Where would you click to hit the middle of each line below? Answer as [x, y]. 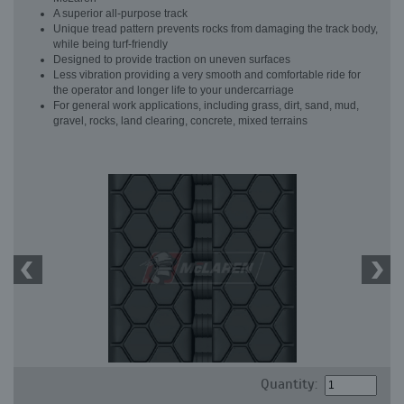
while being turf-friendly [110, 44]
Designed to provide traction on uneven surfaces [172, 60]
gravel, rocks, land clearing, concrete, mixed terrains [180, 121]
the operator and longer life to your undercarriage [174, 90]
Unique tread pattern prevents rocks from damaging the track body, [216, 29]
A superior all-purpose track [120, 14]
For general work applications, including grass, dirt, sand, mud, [206, 106]
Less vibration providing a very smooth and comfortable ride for [207, 75]
